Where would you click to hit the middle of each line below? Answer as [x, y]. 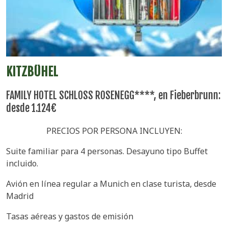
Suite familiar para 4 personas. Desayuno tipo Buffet [107, 151]
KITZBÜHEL [32, 72]
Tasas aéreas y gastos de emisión [70, 217]
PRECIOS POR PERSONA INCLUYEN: [114, 131]
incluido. [22, 164]
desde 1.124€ [31, 108]
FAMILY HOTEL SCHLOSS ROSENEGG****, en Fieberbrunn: [113, 96]
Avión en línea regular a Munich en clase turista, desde [111, 184]
